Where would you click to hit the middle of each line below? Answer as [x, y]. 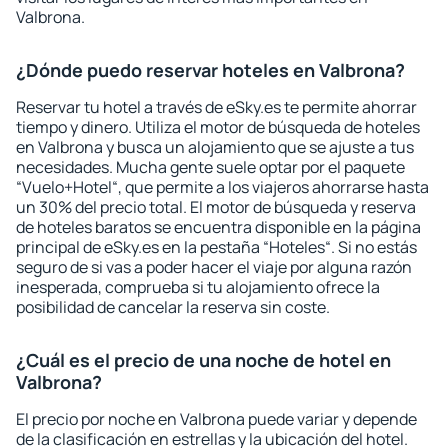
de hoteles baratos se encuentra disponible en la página [218, 227]
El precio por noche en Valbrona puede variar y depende [216, 419]
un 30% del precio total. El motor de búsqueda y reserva [216, 207]
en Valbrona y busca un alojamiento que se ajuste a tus [215, 147]
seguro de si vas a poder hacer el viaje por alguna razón [214, 267]
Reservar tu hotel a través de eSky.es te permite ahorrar [216, 107]
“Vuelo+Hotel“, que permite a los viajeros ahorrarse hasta [222, 187]
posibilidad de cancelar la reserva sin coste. [173, 307]
